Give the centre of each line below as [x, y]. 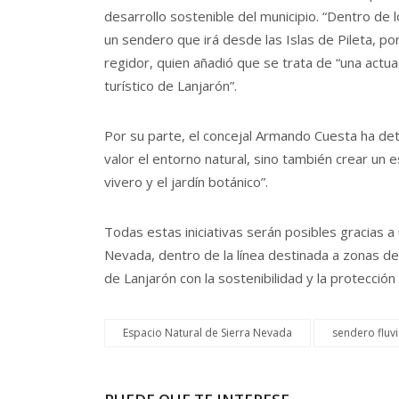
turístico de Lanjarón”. [171, 85]
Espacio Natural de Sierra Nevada [208, 332]
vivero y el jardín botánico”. [186, 181]
